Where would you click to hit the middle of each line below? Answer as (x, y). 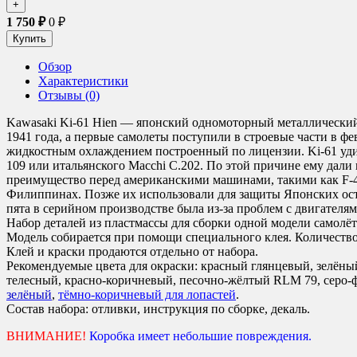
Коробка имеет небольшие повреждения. (200, 335)
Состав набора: (47, 308)
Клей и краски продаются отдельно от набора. (132, 251)
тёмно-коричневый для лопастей (147, 294)
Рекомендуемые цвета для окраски (100, 265)
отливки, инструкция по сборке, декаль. (201, 308)
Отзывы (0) (69, 95)
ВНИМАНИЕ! (46, 335)
